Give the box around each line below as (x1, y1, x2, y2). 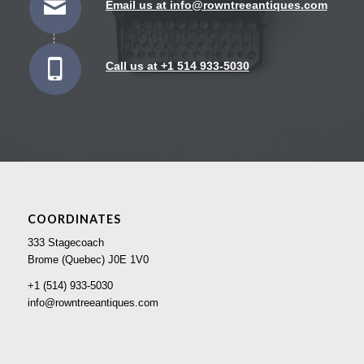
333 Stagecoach (27, 236, 104, 249)
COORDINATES (27, 212, 121, 227)
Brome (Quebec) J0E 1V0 (27, 253, 149, 266)
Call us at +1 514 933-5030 (105, 58, 249, 72)
